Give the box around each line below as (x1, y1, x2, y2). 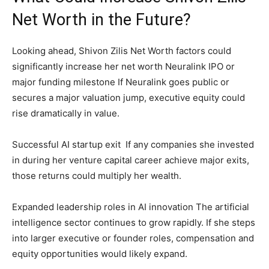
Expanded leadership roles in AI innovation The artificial (12, 201, 249, 213)
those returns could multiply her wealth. (12, 170, 181, 182)
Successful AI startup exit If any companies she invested (12, 139, 254, 151)
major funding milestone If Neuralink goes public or (12, 76, 229, 88)
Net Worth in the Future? (12, 10, 191, 30)
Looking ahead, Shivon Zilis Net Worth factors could (12, 45, 231, 57)
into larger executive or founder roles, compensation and (12, 232, 254, 244)
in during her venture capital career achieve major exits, (12, 154, 249, 166)
